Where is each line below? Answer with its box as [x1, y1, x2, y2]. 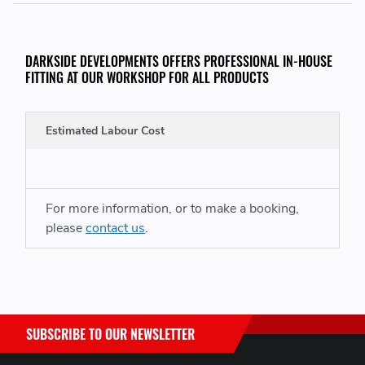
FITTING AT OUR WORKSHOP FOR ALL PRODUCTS [25, 68, 269, 88]
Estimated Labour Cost [46, 123, 165, 139]
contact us [86, 219, 145, 238]
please [46, 219, 86, 238]
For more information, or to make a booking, [46, 200, 299, 218]
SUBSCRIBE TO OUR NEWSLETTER [26, 323, 195, 344]
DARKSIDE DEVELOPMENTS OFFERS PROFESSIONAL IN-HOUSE [25, 51, 332, 72]
